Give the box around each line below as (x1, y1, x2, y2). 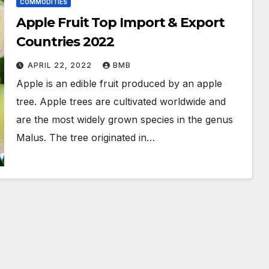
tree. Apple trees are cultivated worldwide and (16, 95, 226, 107)
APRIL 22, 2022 (27, 61, 94, 70)
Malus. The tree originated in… (16, 131, 155, 144)
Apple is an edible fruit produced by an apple (16, 77, 222, 89)
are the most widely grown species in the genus (16, 113, 233, 125)
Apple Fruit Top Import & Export (16, 14, 225, 31)
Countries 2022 (16, 34, 115, 50)
